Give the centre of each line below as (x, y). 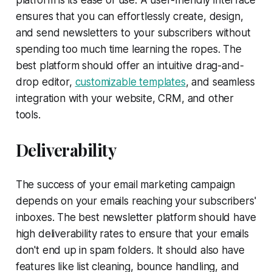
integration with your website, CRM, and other (125, 98)
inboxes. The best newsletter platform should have (136, 217)
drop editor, (45, 82)
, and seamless (220, 82)
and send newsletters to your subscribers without (133, 32)
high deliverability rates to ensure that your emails (132, 233)
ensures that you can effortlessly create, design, (129, 16)
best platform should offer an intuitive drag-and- (130, 65)
